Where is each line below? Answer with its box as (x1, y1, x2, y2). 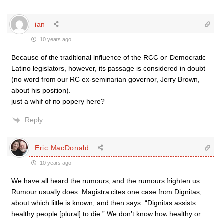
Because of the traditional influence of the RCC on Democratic (11, 54, 206, 61)
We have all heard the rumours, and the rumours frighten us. (11, 177, 202, 185)
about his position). (11, 86, 71, 94)
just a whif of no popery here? (11, 97, 105, 105)
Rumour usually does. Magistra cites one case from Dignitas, (11, 188, 202, 196)
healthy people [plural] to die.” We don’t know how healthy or (11, 210, 201, 218)
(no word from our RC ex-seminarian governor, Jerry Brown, (11, 75, 200, 83)
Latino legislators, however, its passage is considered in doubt (11, 64, 205, 72)
